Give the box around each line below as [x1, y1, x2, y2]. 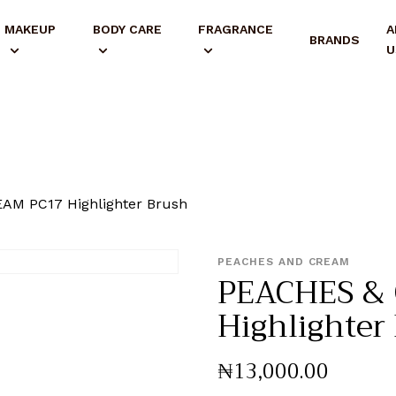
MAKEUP [4, 22, 56, 37]
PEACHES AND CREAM [217, 255, 351, 269]
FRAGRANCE [197, 22, 273, 37]
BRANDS [308, 32, 360, 47]
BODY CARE [92, 22, 162, 37]
